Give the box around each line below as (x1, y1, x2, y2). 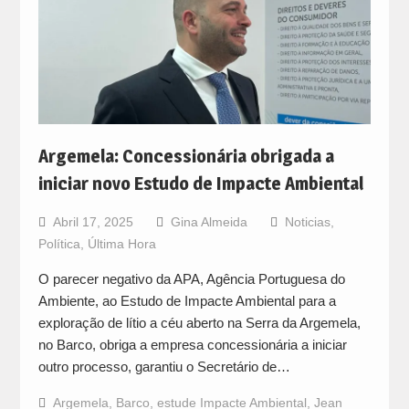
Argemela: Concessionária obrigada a (37, 144, 334, 167)
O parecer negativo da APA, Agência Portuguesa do (37, 270, 345, 287)
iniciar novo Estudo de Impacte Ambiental (37, 172, 363, 194)
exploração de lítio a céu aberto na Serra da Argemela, (37, 314, 361, 330)
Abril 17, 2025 (52, 214, 133, 229)
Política (37, 236, 80, 251)
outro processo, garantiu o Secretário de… (37, 358, 290, 374)
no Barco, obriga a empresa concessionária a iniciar (37, 336, 347, 352)
